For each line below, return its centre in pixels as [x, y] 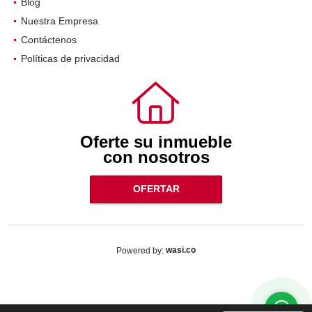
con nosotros [156, 157]
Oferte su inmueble [156, 141]
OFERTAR [156, 189]
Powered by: [140, 250]
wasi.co [181, 250]
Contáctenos [49, 39]
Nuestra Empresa [60, 21]
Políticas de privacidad [70, 58]
